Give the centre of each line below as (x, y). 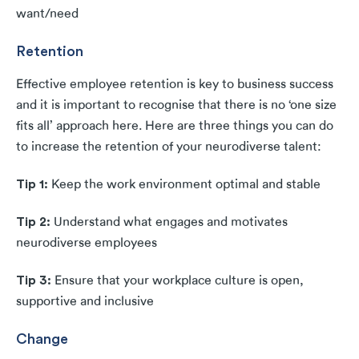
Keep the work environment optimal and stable (186, 185)
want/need (47, 14)
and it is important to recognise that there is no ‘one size (176, 105)
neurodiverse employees (87, 243)
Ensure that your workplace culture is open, (179, 281)
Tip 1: (34, 184)
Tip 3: (35, 280)
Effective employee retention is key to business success (175, 85)
